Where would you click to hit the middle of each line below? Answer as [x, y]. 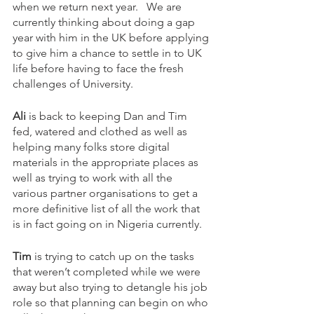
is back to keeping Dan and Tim [108, 116]
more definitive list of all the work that [108, 209]
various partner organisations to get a [107, 193]
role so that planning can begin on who [112, 303]
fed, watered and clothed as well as [101, 132]
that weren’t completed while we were [108, 272]
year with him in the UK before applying [112, 38]
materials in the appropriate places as [107, 163]
